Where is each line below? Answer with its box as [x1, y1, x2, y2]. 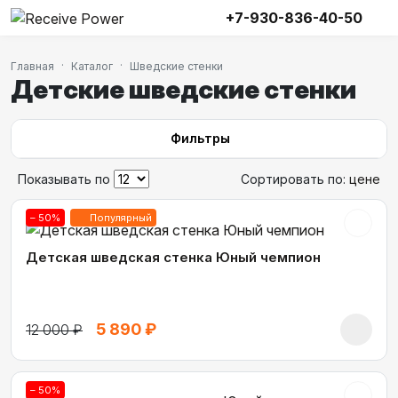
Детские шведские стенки [11, 74, 356, 105]
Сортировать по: [241, 171, 349, 187]
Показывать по [18, 171, 110, 187]
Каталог [71, 60, 113, 73]
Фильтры [170, 131, 230, 146]
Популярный [90, 211, 152, 224]
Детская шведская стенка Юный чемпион [26, 248, 321, 266]
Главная [11, 60, 54, 73]
